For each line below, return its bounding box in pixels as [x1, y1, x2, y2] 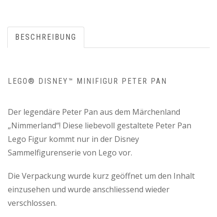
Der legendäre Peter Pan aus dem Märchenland [8, 107, 180, 118]
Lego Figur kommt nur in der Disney [8, 134, 139, 145]
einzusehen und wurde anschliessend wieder [8, 184, 170, 195]
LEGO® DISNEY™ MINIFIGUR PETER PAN [8, 77, 167, 86]
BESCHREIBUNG [15, 32, 77, 42]
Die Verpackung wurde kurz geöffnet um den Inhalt [8, 170, 195, 182]
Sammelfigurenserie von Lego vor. [8, 147, 132, 158]
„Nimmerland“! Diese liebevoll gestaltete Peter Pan [8, 120, 191, 131]
